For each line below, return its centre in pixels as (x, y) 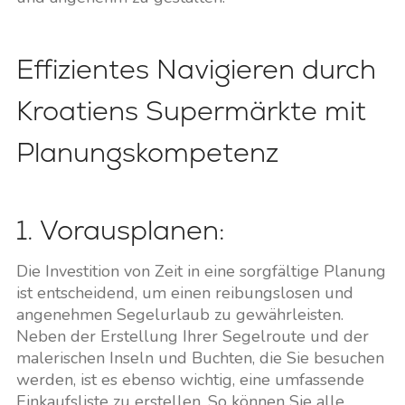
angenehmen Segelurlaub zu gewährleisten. (179, 315)
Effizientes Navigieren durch (196, 70)
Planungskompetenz (147, 153)
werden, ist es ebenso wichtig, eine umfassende (190, 380)
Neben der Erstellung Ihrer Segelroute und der (192, 337)
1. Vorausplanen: (120, 231)
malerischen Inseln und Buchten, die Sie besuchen (200, 358)
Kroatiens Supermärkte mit (191, 111)
